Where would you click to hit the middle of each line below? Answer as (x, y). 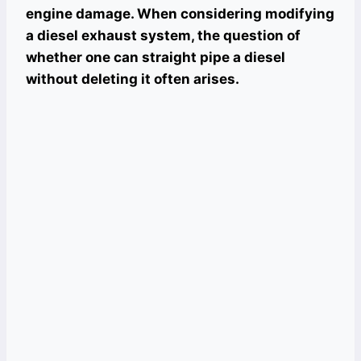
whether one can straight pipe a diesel (156, 57)
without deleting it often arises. (133, 79)
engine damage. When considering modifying (180, 14)
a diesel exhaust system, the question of (163, 35)
